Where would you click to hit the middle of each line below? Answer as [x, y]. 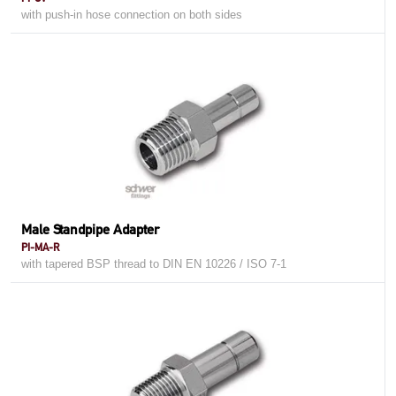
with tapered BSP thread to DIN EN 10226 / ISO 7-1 [154, 264]
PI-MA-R [40, 247]
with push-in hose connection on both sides [132, 15]
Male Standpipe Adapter [90, 229]
